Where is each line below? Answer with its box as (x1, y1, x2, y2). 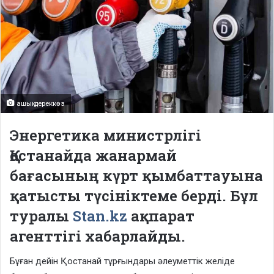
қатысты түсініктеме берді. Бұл (10, 185, 258, 206)
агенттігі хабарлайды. (10, 226, 185, 246)
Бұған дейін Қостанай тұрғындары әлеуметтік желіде (10, 256, 235, 267)
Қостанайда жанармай (10, 145, 177, 165)
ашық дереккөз (15, 98, 65, 108)
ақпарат (127, 206, 194, 226)
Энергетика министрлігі (10, 125, 201, 145)
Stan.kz (73, 206, 127, 226)
